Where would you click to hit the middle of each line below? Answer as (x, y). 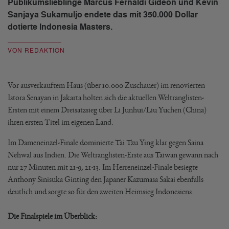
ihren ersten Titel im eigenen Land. (61, 122)
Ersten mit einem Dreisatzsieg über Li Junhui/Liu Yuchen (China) (107, 110)
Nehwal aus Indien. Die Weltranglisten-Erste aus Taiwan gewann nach (113, 155)
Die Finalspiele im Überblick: (52, 216)
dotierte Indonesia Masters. (60, 27)
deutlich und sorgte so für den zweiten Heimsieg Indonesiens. (101, 191)
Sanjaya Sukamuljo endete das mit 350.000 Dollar (103, 15)
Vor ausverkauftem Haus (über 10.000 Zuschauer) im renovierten (106, 85)
